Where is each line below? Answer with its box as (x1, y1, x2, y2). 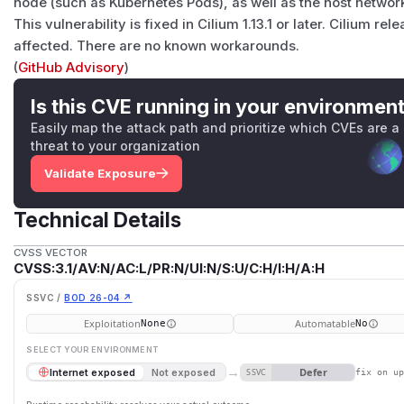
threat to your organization (31, 138, 201, 154)
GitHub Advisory (18, 59, 125, 76)
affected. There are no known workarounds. (14, 37, 300, 54)
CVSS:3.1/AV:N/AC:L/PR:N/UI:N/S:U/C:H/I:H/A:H (14, 261, 326, 278)
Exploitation (83, 316, 141, 330)
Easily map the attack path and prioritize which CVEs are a (31, 120, 400, 136)
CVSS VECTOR (14, 246, 88, 260)
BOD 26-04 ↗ (64, 292, 133, 304)
